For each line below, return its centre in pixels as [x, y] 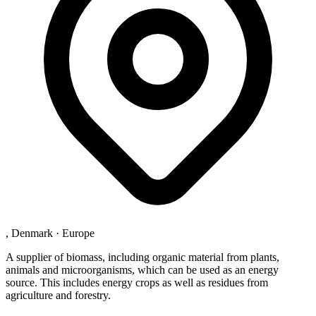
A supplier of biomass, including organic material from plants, [142, 257]
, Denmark [29, 233]
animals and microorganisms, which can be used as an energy [142, 269]
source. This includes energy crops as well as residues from [137, 282]
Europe [78, 233]
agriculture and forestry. [58, 295]
